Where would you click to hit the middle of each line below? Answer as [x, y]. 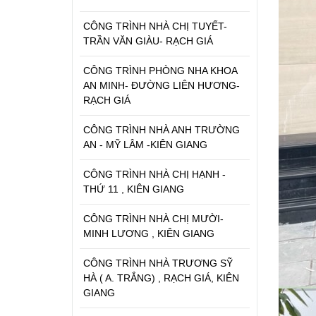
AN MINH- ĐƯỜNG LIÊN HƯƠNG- [162, 85]
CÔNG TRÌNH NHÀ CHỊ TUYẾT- [155, 26]
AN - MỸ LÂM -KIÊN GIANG [145, 144]
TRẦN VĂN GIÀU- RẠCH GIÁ [148, 41]
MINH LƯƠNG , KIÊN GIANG [149, 233]
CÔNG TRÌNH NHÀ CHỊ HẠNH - [154, 174]
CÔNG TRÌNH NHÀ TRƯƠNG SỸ [158, 263]
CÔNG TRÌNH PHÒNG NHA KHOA [162, 70]
